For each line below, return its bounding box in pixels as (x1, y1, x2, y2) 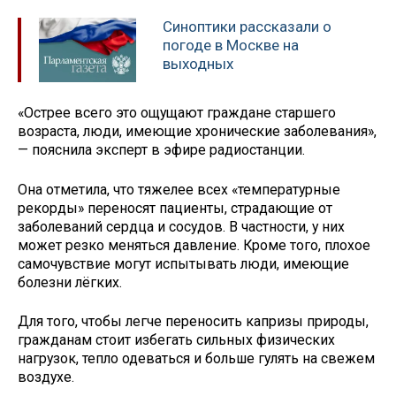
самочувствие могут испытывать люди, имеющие (18, 255, 349, 272)
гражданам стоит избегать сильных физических (18, 331, 335, 349)
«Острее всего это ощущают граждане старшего (18, 103, 336, 121)
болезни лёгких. (18, 273, 122, 291)
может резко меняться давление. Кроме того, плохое (18, 236, 370, 254)
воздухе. (18, 369, 78, 386)
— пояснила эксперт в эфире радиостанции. (18, 141, 305, 158)
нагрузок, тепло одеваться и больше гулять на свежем (18, 350, 375, 368)
